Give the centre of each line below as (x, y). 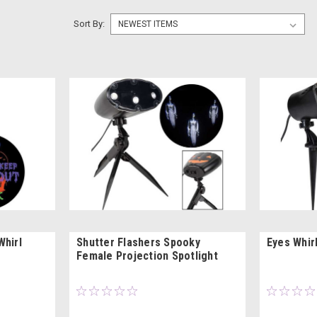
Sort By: (89, 24)
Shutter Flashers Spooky (138, 242)
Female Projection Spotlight (147, 255)
